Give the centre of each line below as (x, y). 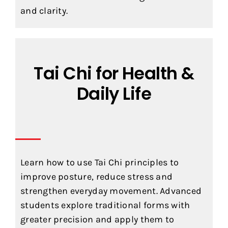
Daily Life (114, 94)
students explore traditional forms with (105, 205)
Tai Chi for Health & (114, 74)
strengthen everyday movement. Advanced (111, 191)
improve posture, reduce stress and (96, 177)
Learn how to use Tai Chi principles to (99, 163)
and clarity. (44, 11)
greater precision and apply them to (97, 220)
